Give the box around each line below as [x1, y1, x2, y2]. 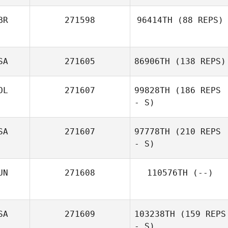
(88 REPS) [173, 15, 223, 25]
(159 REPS [175, 209, 226, 219]
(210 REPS [170, 127, 221, 136]
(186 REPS [170, 85, 221, 95]
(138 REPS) [170, 56, 226, 66]
